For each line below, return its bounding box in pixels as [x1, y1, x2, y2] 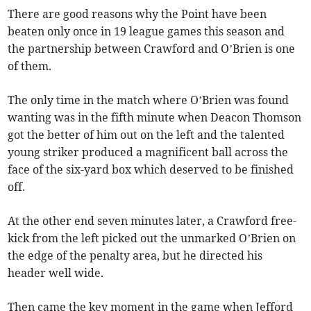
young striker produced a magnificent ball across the [8, 144, 289, 159]
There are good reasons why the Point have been [8, 6, 267, 21]
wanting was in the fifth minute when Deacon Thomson [8, 110, 302, 124]
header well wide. [8, 265, 104, 280]
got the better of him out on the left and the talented [8, 127, 285, 142]
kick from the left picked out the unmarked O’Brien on [8, 230, 296, 245]
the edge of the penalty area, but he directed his [8, 248, 263, 262]
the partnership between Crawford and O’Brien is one [8, 41, 296, 56]
